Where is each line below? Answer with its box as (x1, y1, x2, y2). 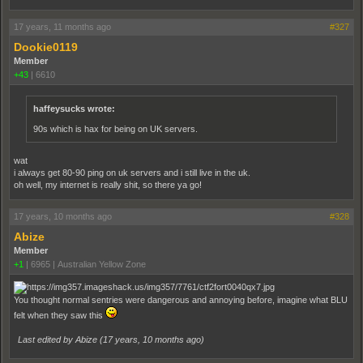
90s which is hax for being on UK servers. (33, 124, 198, 134)
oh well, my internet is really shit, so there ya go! (14, 180, 202, 190)
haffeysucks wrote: (33, 104, 115, 113)
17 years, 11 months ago (14, 22, 111, 32)
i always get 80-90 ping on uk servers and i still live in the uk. (14, 168, 250, 177)
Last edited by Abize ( (18, 335, 103, 344)
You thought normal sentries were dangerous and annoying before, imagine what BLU (14, 295, 348, 305)
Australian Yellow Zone (58, 259, 146, 269)
